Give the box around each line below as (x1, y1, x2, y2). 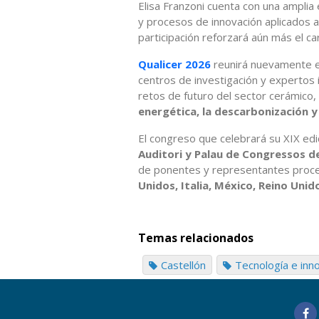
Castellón (160, 258, 206, 273)
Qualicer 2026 (138, 56, 214, 71)
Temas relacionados (138, 230, 253, 246)
